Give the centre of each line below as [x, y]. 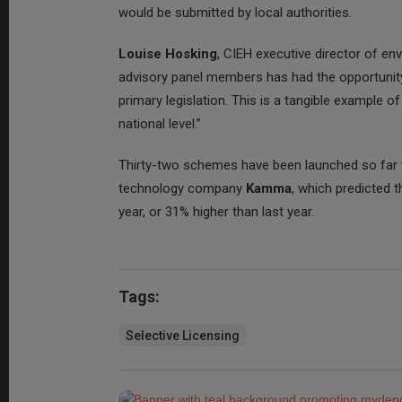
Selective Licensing [182, 335]
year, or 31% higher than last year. [216, 211]
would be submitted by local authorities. [235, 12]
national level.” [163, 123]
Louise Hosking [168, 53]
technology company [182, 188]
